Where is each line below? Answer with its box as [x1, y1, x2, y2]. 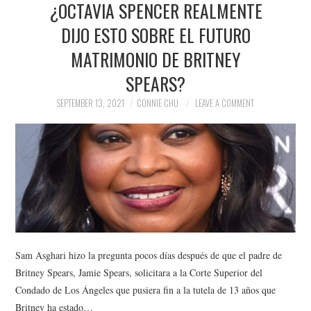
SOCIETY [29, 69, 72, 86]
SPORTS [29, 104, 69, 121]
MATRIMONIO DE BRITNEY [70, 46, 241, 72]
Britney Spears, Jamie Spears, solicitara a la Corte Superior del [15, 265, 263, 279]
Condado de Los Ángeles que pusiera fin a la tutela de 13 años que [15, 283, 276, 296]
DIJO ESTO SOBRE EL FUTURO [60, 22, 251, 48]
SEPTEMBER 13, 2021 [57, 96, 124, 110]
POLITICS [29, 33, 75, 51]
